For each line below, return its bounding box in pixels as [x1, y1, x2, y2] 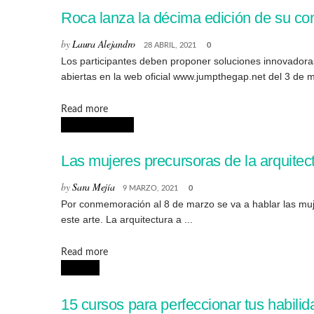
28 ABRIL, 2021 [144, 41, 196, 50]
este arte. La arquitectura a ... [61, 214, 193, 226]
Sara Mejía [72, 180, 115, 194]
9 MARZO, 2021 [123, 184, 179, 193]
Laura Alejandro [72, 37, 135, 51]
